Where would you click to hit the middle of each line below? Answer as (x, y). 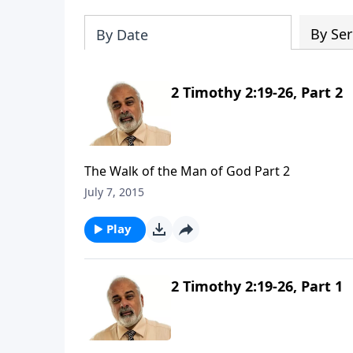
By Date (122, 34)
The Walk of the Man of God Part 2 (187, 171)
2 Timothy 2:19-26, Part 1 (257, 286)
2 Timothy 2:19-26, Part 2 (257, 92)
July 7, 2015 (114, 192)
